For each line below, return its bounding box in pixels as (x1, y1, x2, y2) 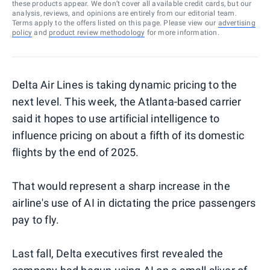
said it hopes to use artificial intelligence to (12, 111, 220, 125)
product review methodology (49, 28, 145, 37)
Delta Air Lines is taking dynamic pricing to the (12, 78, 237, 91)
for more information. (145, 28, 219, 37)
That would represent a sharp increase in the (12, 179, 230, 192)
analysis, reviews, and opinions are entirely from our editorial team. (12, 8, 237, 17)
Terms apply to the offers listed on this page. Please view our (12, 18, 216, 27)
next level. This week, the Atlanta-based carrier (12, 95, 242, 108)
